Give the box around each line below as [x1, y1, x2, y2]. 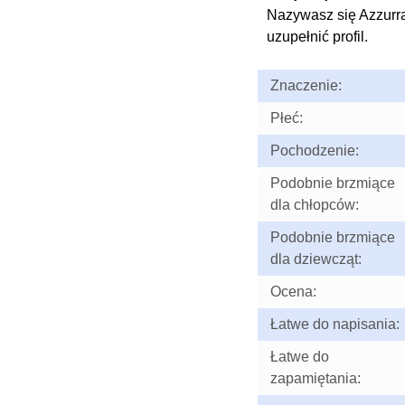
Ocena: [269, 284, 316, 299]
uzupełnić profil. [266, 29, 368, 44]
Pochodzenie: [269, 143, 359, 158]
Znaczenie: [269, 78, 342, 93]
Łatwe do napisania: [269, 316, 400, 332]
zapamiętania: [269, 371, 361, 386]
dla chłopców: [269, 197, 359, 212]
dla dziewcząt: [269, 251, 362, 267]
